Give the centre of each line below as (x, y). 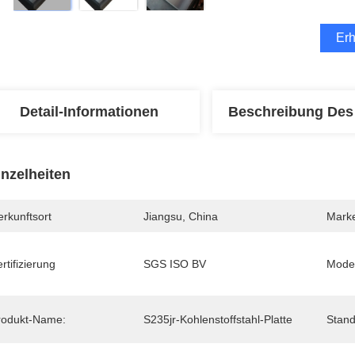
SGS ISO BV (175, 264)
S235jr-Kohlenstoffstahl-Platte (218, 319)
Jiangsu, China (181, 216)
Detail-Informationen (89, 112)
